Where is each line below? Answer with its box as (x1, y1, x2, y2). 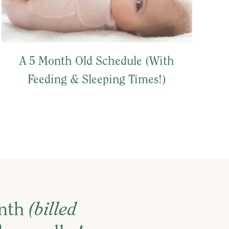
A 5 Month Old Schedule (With (19, 56, 174, 68)
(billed (29, 201, 77, 220)
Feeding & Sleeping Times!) (27, 74, 166, 87)
